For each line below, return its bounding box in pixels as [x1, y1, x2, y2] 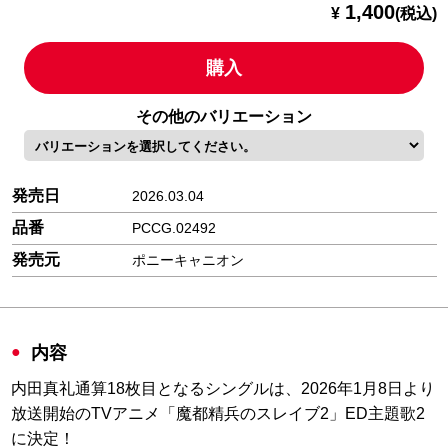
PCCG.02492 [131, 219, 216, 236]
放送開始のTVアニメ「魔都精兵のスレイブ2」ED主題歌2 [11, 404, 426, 422]
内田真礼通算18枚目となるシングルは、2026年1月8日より [11, 379, 436, 397]
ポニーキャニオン [131, 251, 244, 268]
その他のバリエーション [136, 107, 312, 125]
